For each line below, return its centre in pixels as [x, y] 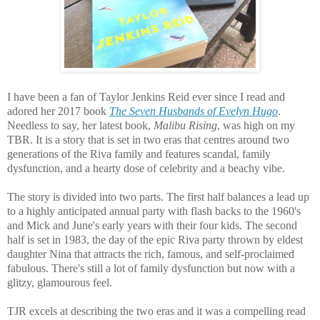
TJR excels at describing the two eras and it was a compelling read [156, 311]
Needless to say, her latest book [77, 125]
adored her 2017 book [58, 111]
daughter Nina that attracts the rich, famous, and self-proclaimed [151, 254]
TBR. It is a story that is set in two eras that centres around [140, 139]
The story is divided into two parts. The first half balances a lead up [158, 196]
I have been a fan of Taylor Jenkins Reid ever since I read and [146, 96]
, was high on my [256, 125]
